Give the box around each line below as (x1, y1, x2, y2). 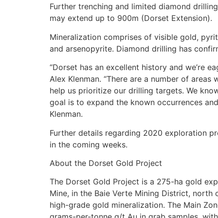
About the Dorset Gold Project (50, 158, 162, 168)
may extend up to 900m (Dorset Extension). (50, 13, 212, 23)
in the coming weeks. (50, 139, 127, 149)
